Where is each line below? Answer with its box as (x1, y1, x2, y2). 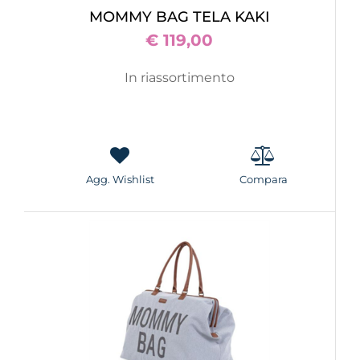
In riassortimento (125, 70, 235, 85)
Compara (239, 173, 288, 186)
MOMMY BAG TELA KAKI (89, 8, 270, 26)
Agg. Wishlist (85, 173, 154, 186)
